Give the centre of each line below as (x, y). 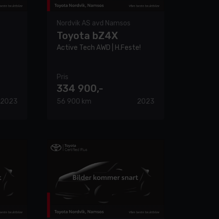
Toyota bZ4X (87, 35)
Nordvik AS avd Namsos (94, 23)
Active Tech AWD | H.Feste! (99, 47)
